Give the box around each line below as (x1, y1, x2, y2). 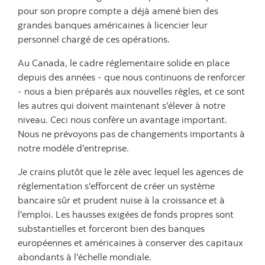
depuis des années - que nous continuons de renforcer (18, 71, 245, 83)
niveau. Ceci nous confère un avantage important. (18, 114, 227, 125)
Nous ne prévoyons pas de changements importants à (18, 128, 245, 140)
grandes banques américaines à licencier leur (18, 19, 208, 31)
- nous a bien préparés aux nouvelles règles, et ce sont (18, 85, 245, 97)
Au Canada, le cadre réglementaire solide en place (18, 57, 230, 69)
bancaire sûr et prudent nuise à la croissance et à (18, 194, 225, 206)
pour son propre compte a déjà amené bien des (18, 5, 218, 17)
